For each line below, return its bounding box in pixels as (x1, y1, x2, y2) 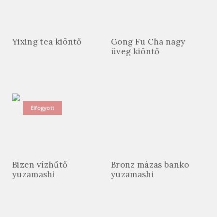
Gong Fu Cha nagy (111, 36, 186, 47)
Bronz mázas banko (111, 159, 189, 170)
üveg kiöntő (111, 46, 160, 57)
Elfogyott (31, 104, 54, 112)
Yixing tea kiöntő (12, 36, 82, 47)
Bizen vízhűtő (12, 159, 68, 170)
